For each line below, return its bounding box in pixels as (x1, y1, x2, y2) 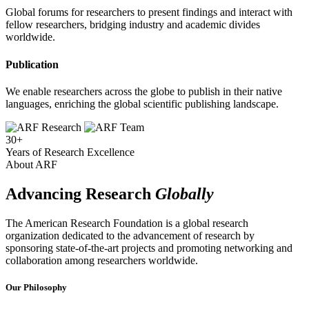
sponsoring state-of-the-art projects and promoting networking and (6, 241, 292, 254)
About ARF (6, 158, 57, 170)
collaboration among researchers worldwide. (6, 254, 198, 266)
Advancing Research (6, 184, 155, 203)
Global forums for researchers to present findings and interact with (6, 6, 292, 19)
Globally (155, 184, 214, 203)
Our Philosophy (6, 281, 67, 292)
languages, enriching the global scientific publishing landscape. (6, 97, 279, 110)
